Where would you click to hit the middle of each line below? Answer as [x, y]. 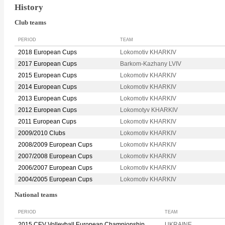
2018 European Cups [47, 52]
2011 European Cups [47, 122]
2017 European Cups [47, 64]
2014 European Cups [47, 87]
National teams [36, 195]
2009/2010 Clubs [42, 133]
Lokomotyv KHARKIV [149, 110]
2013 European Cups [47, 99]
